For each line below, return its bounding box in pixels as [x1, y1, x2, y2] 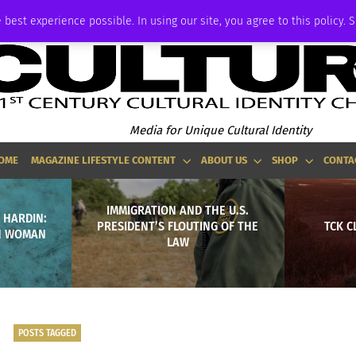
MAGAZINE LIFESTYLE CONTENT [31, 154, 176, 166]
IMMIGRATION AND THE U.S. [106, 202, 250, 218]
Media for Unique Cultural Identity [129, 122, 311, 137]
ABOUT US [200, 154, 247, 166]
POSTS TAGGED [17, 327, 76, 339]
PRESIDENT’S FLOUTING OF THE [97, 218, 259, 234]
